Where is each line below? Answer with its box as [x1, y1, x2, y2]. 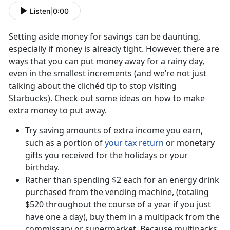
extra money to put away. [9, 105, 107, 117]
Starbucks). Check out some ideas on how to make [9, 92, 205, 104]
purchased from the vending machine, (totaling [25, 186, 209, 198]
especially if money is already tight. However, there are [9, 43, 219, 55]
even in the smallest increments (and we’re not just [9, 68, 206, 80]
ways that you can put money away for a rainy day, [9, 55, 204, 67]
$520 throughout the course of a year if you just [25, 199, 211, 210]
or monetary [164, 137, 215, 149]
